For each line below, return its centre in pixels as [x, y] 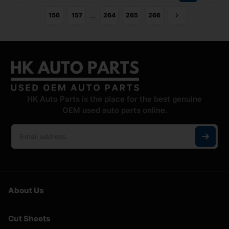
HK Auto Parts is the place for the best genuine [114, 99]
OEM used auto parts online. [114, 110]
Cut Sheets [29, 218]
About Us [26, 190]
